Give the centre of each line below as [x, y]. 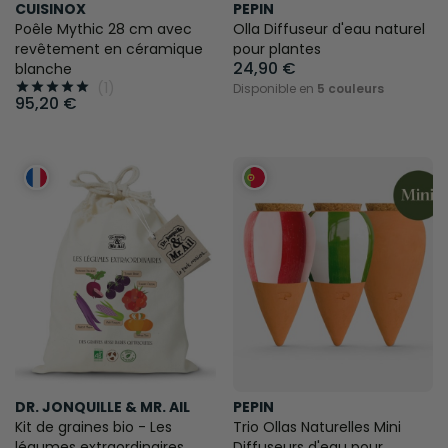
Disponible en [274, 88]
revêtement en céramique [109, 48]
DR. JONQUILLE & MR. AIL [102, 407]
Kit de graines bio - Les [93, 427]
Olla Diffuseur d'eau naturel [328, 28]
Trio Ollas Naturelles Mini [316, 427]
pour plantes [276, 48]
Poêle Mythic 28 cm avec [103, 28]
